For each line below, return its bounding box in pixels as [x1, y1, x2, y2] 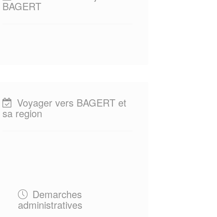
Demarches [29, 187, 82, 201]
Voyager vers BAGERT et [14, 95, 126, 109]
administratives [17, 198, 82, 212]
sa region [2, 106, 42, 120]
